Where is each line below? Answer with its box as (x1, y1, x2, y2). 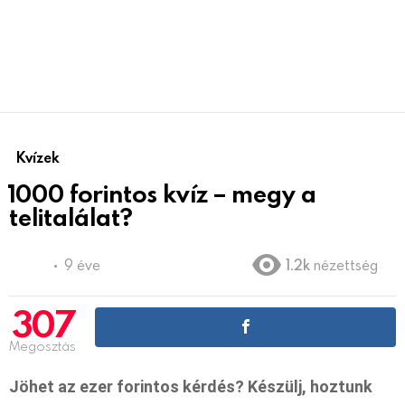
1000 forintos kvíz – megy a (9, 176, 316, 209)
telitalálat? (9, 200, 133, 232)
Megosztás (9, 336, 76, 354)
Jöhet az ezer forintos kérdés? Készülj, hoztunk (9, 376, 372, 396)
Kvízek (16, 147, 60, 166)
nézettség (314, 255, 378, 274)
